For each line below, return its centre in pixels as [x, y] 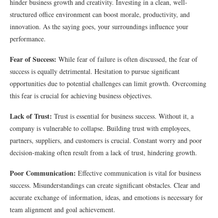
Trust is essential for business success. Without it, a [123, 116]
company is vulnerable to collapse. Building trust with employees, [100, 128]
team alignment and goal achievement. [63, 209]
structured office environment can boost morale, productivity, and [100, 14]
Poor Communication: [43, 173]
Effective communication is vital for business [138, 173]
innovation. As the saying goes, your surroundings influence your [99, 27]
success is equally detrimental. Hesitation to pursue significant [95, 71]
